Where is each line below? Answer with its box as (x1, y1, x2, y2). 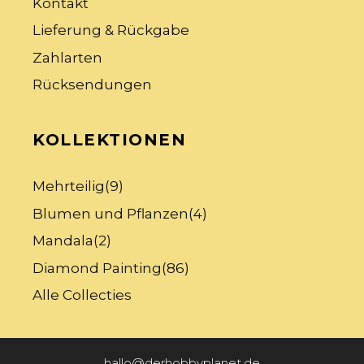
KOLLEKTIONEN (32, 130, 186, 150)
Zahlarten (32, 49, 102, 66)
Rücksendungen (32, 76, 152, 93)
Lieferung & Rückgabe (32, 22, 189, 39)
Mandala (32, 232, 93, 249)
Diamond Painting (32, 259, 162, 276)
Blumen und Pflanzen (32, 205, 188, 222)
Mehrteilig (32, 178, 105, 195)
